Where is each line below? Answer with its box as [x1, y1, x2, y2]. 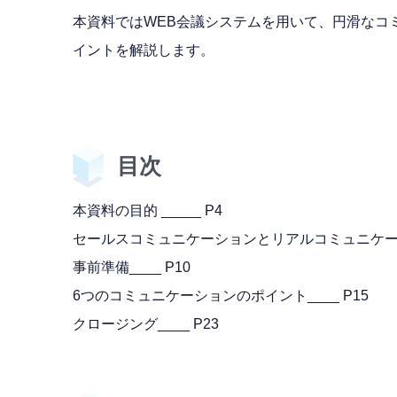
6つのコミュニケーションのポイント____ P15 [73, 287, 369, 303]
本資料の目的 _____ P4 [73, 202, 222, 218]
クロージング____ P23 [73, 315, 219, 331]
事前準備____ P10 [73, 259, 191, 275]
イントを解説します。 [73, 42, 214, 58]
